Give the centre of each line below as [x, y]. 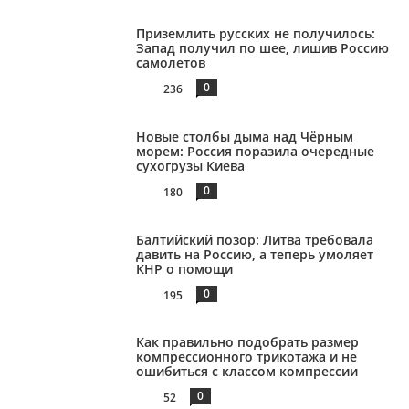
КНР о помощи [185, 268]
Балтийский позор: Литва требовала [255, 239]
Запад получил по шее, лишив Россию [263, 48]
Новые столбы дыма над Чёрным [245, 136]
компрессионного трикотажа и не [247, 357]
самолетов [171, 63]
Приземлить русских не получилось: [256, 34]
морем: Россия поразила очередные [256, 151]
